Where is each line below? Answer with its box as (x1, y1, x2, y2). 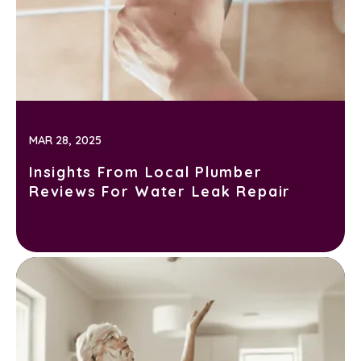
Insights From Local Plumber (29, 162, 263, 180)
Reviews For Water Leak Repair (29, 181, 292, 200)
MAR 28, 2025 (29, 132, 102, 147)
